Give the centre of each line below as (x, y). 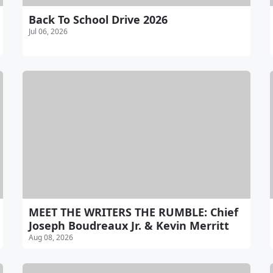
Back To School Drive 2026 (98, 19)
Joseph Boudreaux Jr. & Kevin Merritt (129, 225)
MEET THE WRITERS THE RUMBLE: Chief (134, 212)
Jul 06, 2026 (48, 31)
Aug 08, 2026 (51, 237)
